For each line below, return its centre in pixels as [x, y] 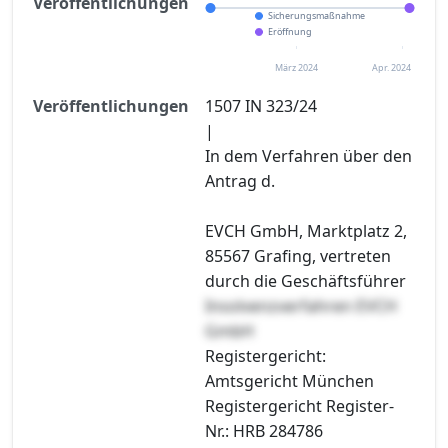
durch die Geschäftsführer [305, 280]
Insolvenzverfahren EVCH [301, 305]
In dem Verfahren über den [308, 155]
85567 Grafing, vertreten [298, 255]
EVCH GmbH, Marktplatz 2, [306, 230]
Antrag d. [240, 180]
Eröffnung [290, 31]
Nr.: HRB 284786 [264, 430]
